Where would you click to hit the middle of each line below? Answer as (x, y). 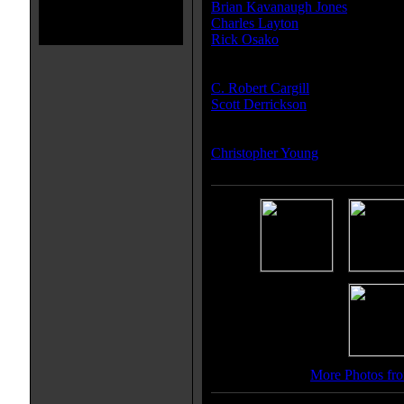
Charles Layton (255, 23)
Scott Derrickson (259, 104)
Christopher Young (265, 153)
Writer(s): (241, 72)
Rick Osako (245, 39)
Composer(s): (252, 137)
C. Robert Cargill (260, 88)
